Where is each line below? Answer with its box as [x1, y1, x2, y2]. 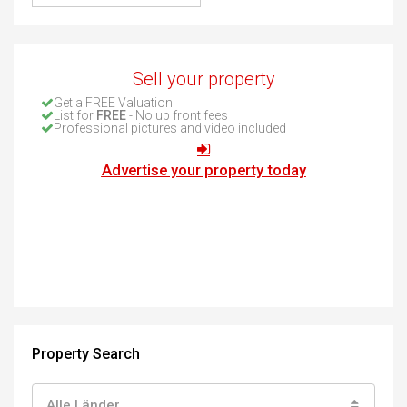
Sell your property [132, 67, 275, 90]
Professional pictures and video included [54, 120, 286, 135]
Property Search [32, 344, 140, 362]
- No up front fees [126, 107, 228, 123]
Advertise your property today [101, 160, 306, 179]
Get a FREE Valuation [54, 94, 173, 110]
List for [54, 107, 96, 123]
